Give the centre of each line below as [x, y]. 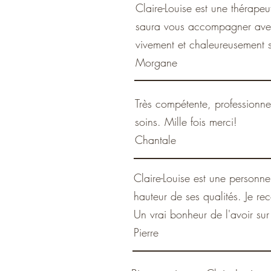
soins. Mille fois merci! [186, 122]
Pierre [146, 232]
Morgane [156, 62]
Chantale [155, 140]
